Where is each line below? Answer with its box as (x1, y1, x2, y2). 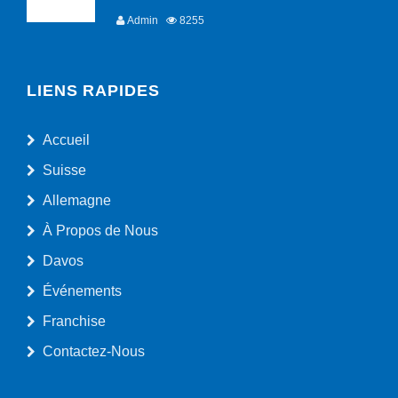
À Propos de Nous (43, 223, 158, 238)
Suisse (43, 163, 86, 178)
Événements (43, 283, 122, 298)
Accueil (43, 132, 90, 147)
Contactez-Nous (43, 344, 145, 359)
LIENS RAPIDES (27, 82, 160, 99)
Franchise (43, 314, 106, 329)
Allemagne (43, 193, 111, 208)
